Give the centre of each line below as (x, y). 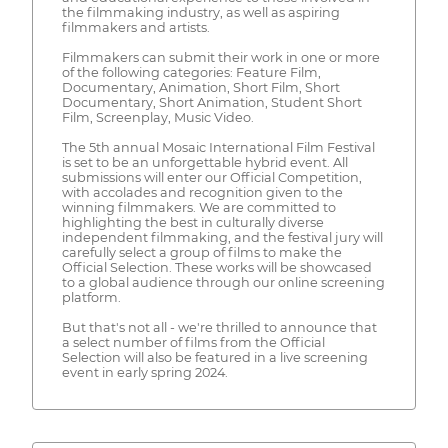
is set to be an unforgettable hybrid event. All (204, 163)
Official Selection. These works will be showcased (216, 268)
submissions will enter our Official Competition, (211, 178)
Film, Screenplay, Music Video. (157, 118)
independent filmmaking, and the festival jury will (222, 238)
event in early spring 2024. (144, 373)
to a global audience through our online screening (223, 283)
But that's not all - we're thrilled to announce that (219, 328)
